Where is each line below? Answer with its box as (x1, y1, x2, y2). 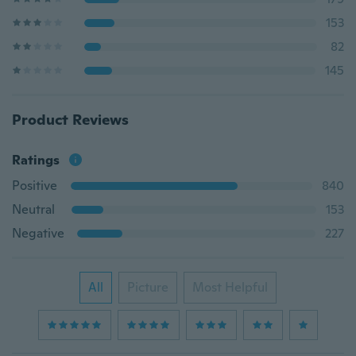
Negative (12, 225, 64, 242)
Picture (127, 279, 168, 296)
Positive (12, 177, 57, 194)
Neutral (12, 201, 55, 218)
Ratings (12, 152, 60, 168)
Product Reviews (12, 110, 129, 129)
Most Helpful (192, 279, 268, 296)
